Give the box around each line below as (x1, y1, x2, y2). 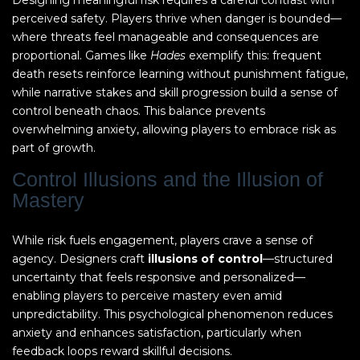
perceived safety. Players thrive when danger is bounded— (12, 11, 342, 26)
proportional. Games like (12, 48, 150, 63)
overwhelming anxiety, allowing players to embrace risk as (12, 122, 336, 137)
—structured (263, 252, 333, 266)
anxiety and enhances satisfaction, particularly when (12, 325, 301, 340)
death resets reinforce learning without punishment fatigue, (12, 67, 348, 81)
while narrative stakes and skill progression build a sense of (12, 85, 337, 100)
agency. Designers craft (12, 252, 148, 266)
